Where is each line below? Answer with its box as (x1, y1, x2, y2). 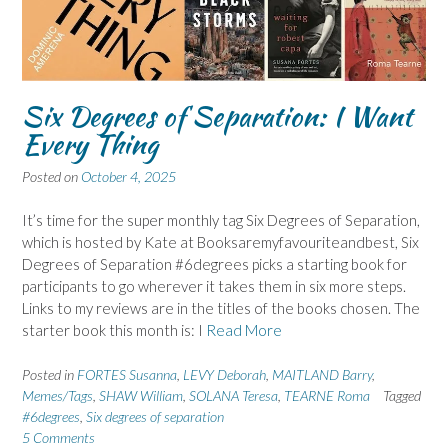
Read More (206, 321, 282, 340)
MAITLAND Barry (272, 365, 372, 383)
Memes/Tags (22, 386, 93, 404)
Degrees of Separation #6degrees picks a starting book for (22, 255, 407, 274)
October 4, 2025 (81, 167, 176, 185)
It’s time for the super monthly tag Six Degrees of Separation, (22, 211, 420, 230)
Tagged (383, 386, 421, 404)
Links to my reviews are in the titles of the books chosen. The (22, 299, 420, 318)
